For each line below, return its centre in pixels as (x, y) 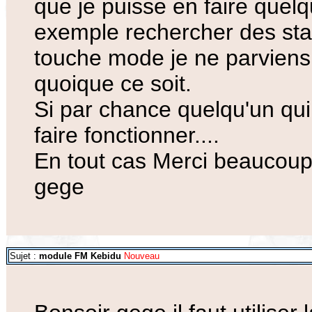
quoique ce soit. (113, 84)
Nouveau (140, 256)
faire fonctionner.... (127, 135)
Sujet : (24, 256)
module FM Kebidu (80, 256)
